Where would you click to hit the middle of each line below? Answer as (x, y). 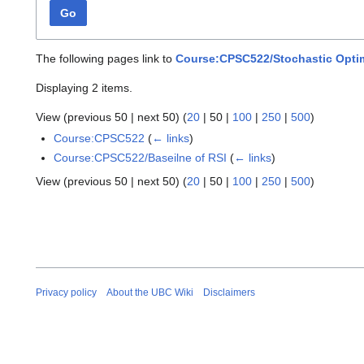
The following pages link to (106, 59)
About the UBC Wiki (150, 293)
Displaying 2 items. (84, 88)
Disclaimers (229, 293)
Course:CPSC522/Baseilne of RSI (141, 157)
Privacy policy (66, 293)
